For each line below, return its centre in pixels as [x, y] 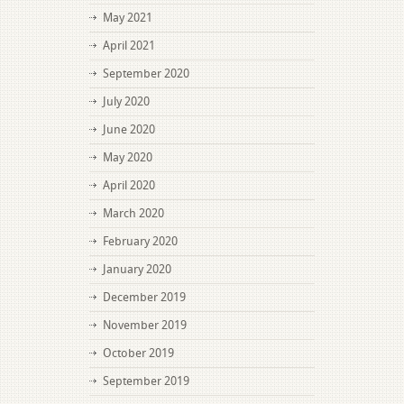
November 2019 [145, 325]
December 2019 [144, 297]
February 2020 [140, 241]
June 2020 [129, 129]
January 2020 [137, 269]
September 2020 [146, 73]
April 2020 [129, 185]
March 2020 [133, 213]
